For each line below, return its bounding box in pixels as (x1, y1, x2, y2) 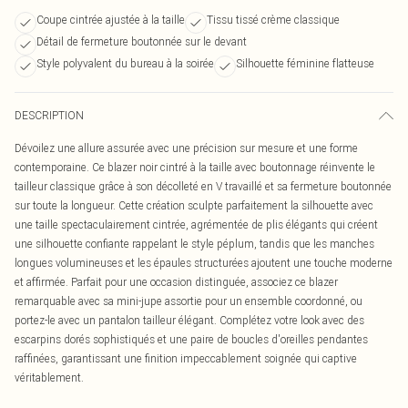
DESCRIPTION (15, 108, 84, 122)
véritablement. (15, 371, 84, 384)
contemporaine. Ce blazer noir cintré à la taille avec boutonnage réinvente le (15, 160, 375, 174)
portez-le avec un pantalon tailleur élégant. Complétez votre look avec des (15, 313, 364, 327)
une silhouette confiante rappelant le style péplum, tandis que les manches (15, 237, 374, 250)
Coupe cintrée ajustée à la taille (36, 13, 185, 26)
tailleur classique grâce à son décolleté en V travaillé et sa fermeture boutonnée (15, 179, 392, 193)
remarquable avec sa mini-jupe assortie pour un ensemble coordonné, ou (15, 294, 362, 308)
